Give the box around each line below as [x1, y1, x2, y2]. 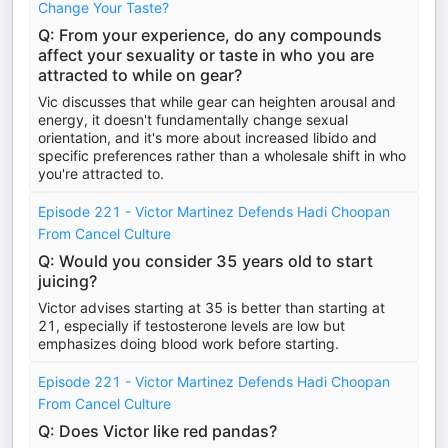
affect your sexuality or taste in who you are [38, 45, 374, 65]
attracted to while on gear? [38, 65, 242, 85]
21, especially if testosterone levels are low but [38, 317, 345, 334]
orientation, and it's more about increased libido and [38, 129, 377, 146]
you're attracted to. [38, 165, 164, 182]
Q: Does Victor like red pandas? [38, 421, 277, 441]
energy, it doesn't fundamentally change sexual [38, 111, 348, 128]
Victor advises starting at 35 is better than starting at [38, 299, 385, 316]
